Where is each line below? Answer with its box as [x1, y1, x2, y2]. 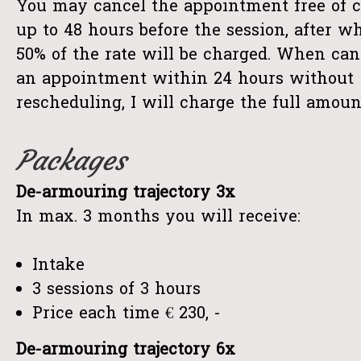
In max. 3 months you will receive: [16, 205, 301, 230]
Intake [32, 254, 85, 278]
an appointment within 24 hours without [16, 68, 354, 92]
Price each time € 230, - [32, 302, 221, 326]
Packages [16, 143, 126, 177]
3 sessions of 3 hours [32, 278, 201, 302]
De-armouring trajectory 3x [16, 181, 235, 205]
